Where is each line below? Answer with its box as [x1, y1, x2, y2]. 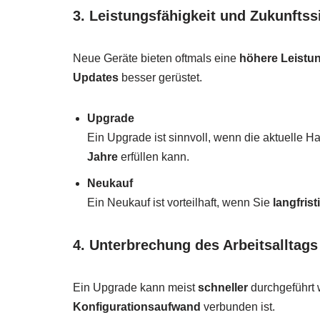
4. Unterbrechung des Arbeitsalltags [73, 237, 318, 254]
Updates [73, 71, 119, 84]
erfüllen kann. [118, 151, 189, 164]
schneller [198, 281, 248, 294]
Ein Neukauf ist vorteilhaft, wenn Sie [87, 196, 273, 209]
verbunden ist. [201, 301, 275, 314]
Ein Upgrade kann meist [73, 281, 198, 294]
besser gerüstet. [119, 71, 202, 84]
